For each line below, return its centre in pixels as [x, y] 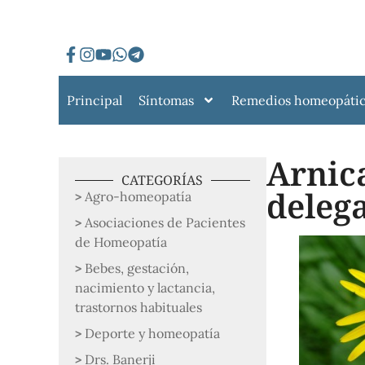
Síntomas [166, 100]
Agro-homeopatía [138, 196]
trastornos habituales [139, 307]
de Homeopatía [121, 242]
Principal [95, 100]
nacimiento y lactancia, [145, 288]
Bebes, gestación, [137, 268]
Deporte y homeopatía [152, 333]
